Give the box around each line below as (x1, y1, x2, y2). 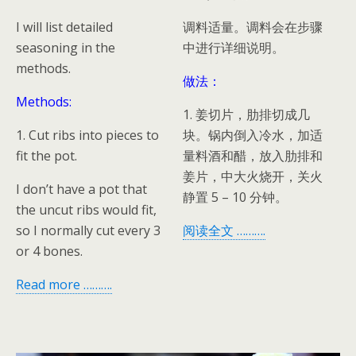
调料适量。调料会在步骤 (183, 17, 323, 36)
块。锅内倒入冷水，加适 (183, 126, 323, 144)
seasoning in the (16, 38, 115, 56)
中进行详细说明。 (183, 38, 285, 56)
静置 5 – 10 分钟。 (183, 188, 288, 206)
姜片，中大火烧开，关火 (183, 167, 323, 185)
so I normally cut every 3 (16, 221, 161, 239)
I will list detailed (16, 17, 113, 36)
